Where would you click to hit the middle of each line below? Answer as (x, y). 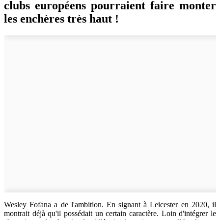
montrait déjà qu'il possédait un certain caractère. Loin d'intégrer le (110, 213)
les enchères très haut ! (61, 18)
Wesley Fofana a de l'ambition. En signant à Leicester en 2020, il (110, 204)
